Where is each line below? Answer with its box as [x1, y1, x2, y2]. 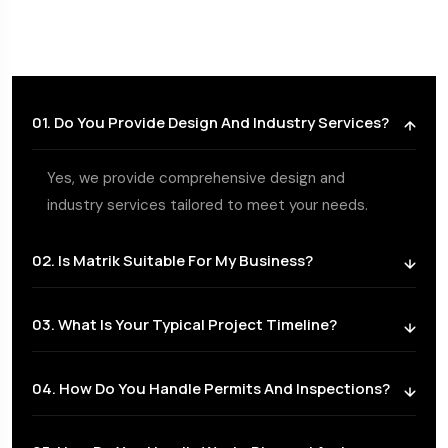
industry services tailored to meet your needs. [47, 194, 368, 215]
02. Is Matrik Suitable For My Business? [32, 249, 313, 271]
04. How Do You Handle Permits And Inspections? [32, 377, 390, 399]
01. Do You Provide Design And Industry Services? [32, 111, 389, 133]
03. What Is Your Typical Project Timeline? [32, 313, 337, 335]
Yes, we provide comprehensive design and [47, 167, 345, 188]
